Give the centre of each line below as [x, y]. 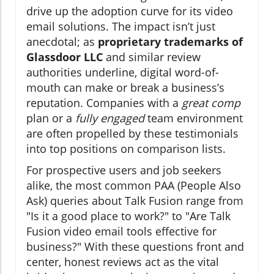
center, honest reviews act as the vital [123, 262]
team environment [194, 118]
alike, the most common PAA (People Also [134, 186]
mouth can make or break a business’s [125, 88]
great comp [211, 103]
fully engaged [110, 118]
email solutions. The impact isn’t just [121, 27]
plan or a [51, 118]
